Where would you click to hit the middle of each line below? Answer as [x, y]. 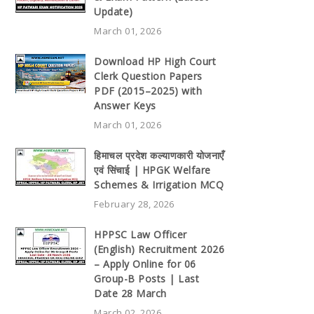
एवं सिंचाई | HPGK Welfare [152, 170]
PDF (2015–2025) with [148, 91]
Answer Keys [125, 106]
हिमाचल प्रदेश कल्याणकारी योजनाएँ [159, 156]
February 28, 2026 [134, 204]
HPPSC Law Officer [141, 235]
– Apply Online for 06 [145, 264]
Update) [114, 12]
